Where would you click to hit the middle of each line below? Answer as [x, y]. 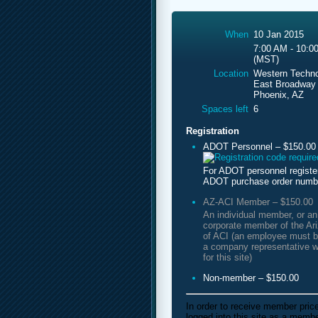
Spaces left [225, 109]
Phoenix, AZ [279, 94]
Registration [213, 131]
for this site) [227, 257]
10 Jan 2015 [279, 34]
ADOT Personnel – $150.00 [259, 146]
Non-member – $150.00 [251, 278]
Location [231, 73]
